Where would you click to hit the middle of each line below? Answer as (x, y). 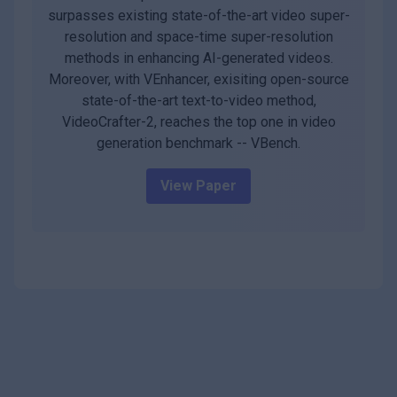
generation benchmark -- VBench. (198, 144)
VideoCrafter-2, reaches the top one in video (198, 122)
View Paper (198, 186)
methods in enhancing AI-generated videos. (198, 58)
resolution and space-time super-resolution (198, 37)
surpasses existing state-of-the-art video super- (198, 16)
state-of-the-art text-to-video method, (198, 101)
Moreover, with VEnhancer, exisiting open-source (198, 80)
